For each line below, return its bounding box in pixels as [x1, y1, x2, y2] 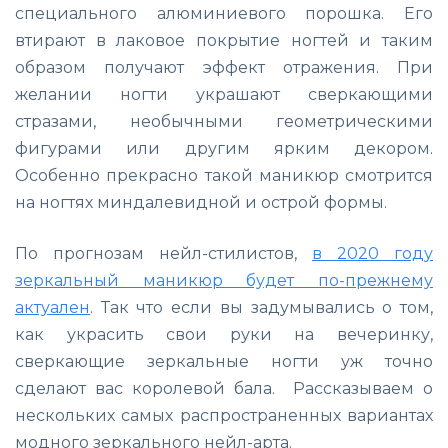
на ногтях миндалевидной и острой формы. [15, 192, 403, 212]
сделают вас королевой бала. [15, 378, 284, 398]
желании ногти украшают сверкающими [15, 84, 433, 104]
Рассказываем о [284, 378, 433, 398]
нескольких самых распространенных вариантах [15, 405, 433, 425]
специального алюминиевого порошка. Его [15, 3, 433, 23]
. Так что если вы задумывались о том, [90, 297, 433, 317]
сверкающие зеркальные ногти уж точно [15, 351, 433, 371]
